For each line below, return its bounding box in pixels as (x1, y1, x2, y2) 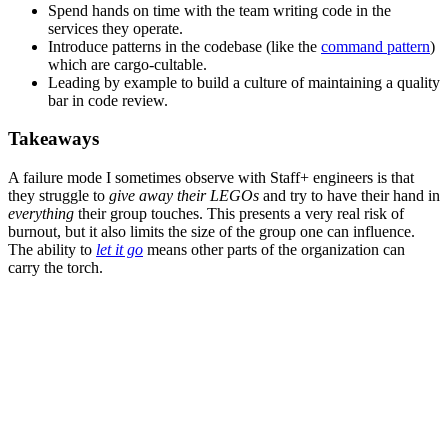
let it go (96, 241, 143, 259)
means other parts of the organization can (143, 241, 405, 259)
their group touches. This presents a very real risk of (74, 205, 404, 223)
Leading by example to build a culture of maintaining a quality (48, 73, 440, 91)
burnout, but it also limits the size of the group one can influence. (8, 223, 415, 241)
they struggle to (8, 187, 109, 205)
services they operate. (48, 19, 183, 37)
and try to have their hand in (259, 187, 440, 205)
